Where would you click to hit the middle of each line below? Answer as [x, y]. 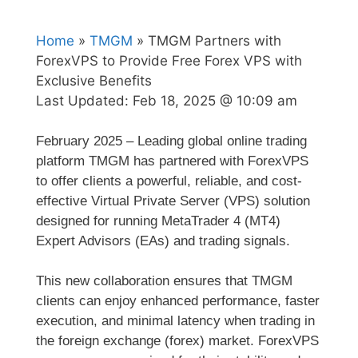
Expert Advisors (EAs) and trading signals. [163, 241]
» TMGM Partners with [207, 40]
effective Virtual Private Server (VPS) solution [173, 201]
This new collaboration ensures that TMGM [164, 281]
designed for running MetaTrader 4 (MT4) [158, 221]
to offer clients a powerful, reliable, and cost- [169, 181]
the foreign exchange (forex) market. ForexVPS [177, 341]
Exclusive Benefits [94, 80]
